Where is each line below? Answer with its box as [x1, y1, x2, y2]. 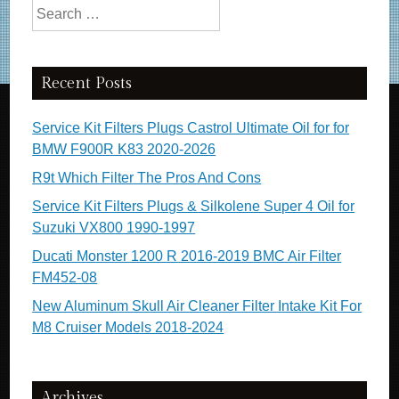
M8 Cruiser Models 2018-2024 [32, 320, 224, 335]
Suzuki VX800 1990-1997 [32, 220, 196, 235]
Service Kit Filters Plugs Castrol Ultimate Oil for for [32, 120, 350, 135]
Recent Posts [41, 74, 133, 93]
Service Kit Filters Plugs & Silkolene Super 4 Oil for [32, 199, 355, 214]
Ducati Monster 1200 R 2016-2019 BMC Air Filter [32, 248, 342, 264]
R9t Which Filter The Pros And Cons [32, 170, 262, 185]
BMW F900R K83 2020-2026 [32, 142, 216, 157]
